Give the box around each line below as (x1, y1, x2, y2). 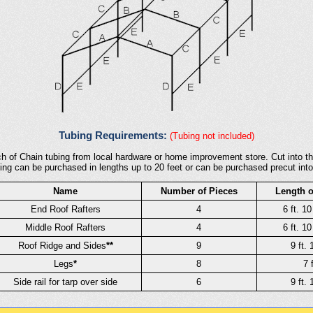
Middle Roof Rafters (25, 222, 105, 233)
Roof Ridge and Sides (17, 240, 106, 252)
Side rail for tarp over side (13, 277, 117, 288)
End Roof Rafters (30, 204, 101, 215)
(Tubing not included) (170, 131, 254, 142)
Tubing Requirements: (59, 129, 170, 142)
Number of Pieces (160, 186, 238, 197)
